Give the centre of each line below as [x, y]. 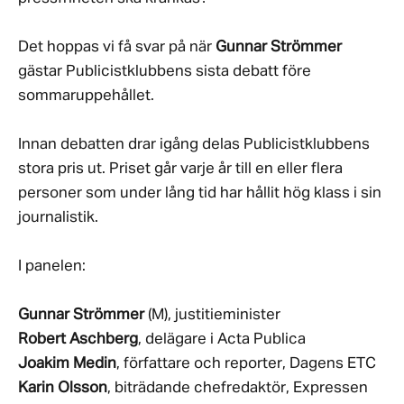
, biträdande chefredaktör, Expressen [238, 388]
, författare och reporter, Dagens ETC [246, 363]
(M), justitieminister [212, 315]
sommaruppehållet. [88, 96]
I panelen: [52, 266]
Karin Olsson [63, 388]
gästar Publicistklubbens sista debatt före [165, 71]
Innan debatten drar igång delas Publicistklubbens [194, 144]
